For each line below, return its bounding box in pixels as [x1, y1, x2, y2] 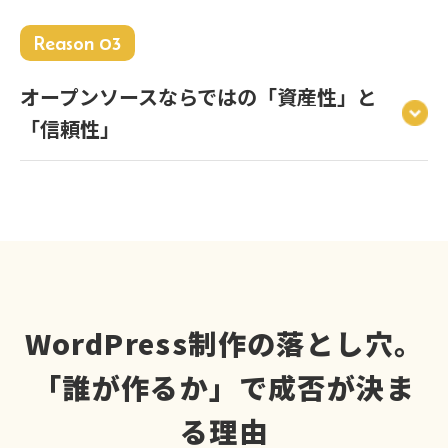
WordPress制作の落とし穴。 [24, 323, 424, 364]
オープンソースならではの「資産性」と [20, 82, 377, 112]
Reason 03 [34, 32, 121, 55]
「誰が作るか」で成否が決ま [32, 367, 416, 408]
